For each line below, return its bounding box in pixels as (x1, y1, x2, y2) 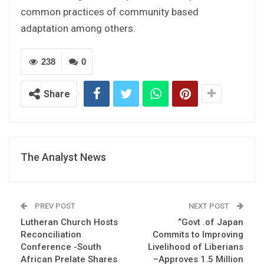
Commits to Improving (153, 229, 243, 240)
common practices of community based (21, 5, 199, 18)
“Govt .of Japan (178, 216, 243, 227)
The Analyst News (21, 150, 106, 163)
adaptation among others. (21, 22, 136, 34)
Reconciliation (21, 229, 81, 240)
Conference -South (21, 241, 101, 252)
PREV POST (33, 201, 75, 210)
